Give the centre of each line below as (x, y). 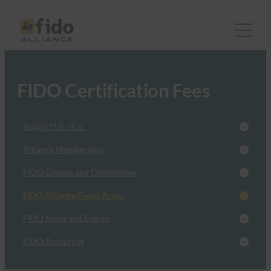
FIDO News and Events (66, 218)
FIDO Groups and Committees (80, 172)
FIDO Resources (54, 241)
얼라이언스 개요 (54, 126)
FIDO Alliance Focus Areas (73, 195)
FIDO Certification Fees (114, 91)
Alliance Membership (63, 149)
